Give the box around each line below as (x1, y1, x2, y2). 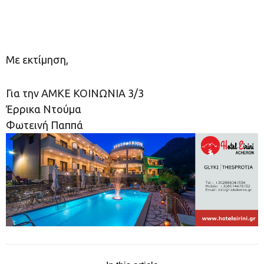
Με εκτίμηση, (6, 53, 68, 65)
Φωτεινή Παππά (6, 118, 83, 131)
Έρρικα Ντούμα (6, 103, 81, 115)
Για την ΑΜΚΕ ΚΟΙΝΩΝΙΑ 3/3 (6, 87, 144, 99)
